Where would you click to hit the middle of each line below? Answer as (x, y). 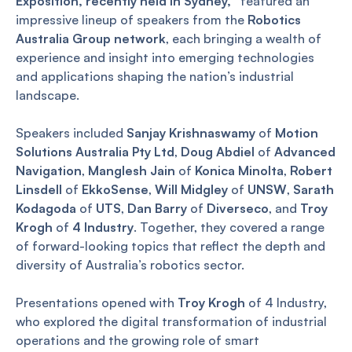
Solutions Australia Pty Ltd (95, 152)
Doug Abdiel (218, 152)
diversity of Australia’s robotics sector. (130, 265)
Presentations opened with (97, 302)
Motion (297, 133)
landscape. (48, 95)
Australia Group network (91, 38)
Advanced (305, 152)
